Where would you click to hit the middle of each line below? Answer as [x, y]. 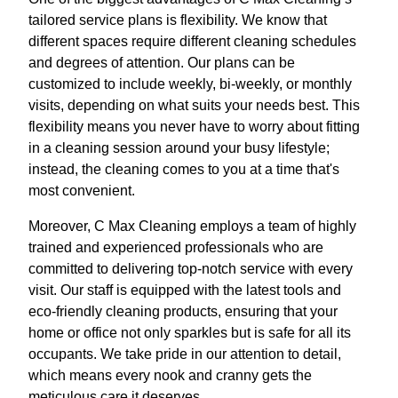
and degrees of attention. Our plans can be [162, 63]
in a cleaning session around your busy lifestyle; [179, 148]
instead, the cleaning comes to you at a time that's [184, 170]
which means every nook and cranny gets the [170, 376]
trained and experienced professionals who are [176, 248]
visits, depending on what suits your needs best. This [194, 106]
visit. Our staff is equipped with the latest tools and [185, 291]
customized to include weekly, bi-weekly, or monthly [190, 84]
